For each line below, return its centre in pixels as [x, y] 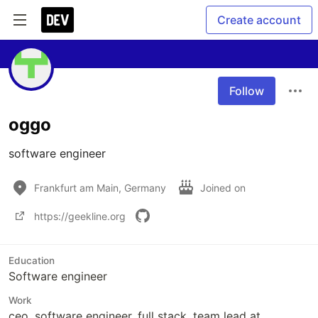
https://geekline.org [80, 216]
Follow [247, 91]
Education [32, 261]
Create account [259, 20]
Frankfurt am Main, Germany [100, 187]
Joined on [224, 187]
